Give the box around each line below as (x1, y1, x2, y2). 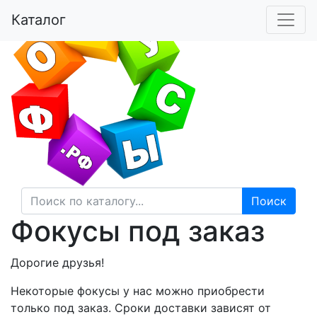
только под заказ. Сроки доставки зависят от (11, 301, 271, 315)
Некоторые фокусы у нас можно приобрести (11, 284, 265, 298)
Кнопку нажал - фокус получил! (116, 18, 293, 33)
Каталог (11, 11, 66, 28)
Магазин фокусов (116, 1, 214, 16)
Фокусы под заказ (11, 214, 265, 248)
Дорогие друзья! (11, 255, 104, 270)
